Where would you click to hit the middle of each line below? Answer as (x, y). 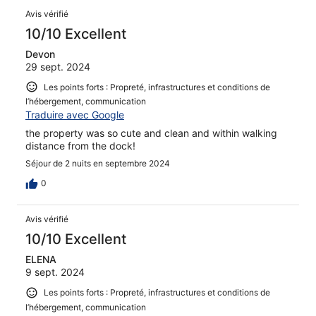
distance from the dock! (80, 146)
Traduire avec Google (75, 115)
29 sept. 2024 (58, 66)
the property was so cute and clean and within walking (151, 133)
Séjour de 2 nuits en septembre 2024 (98, 164)
